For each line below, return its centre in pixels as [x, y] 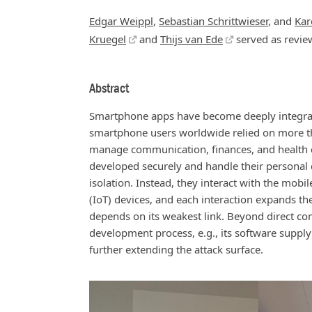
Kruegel [108, 39]
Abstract [109, 88]
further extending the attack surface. [176, 250]
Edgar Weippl [121, 21]
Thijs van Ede [192, 39]
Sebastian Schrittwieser [213, 21]
